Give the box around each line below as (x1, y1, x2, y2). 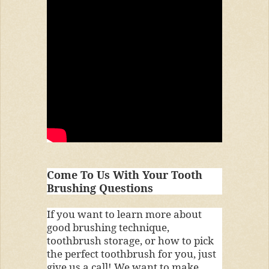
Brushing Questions (46, 181, 153, 196)
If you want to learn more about (46, 207, 202, 221)
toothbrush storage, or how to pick (46, 233, 214, 247)
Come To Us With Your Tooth (46, 168, 202, 183)
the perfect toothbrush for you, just (46, 246, 216, 261)
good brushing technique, (46, 220, 169, 234)
